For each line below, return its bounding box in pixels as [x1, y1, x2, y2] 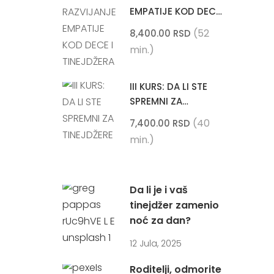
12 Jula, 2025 [130, 237, 182, 250]
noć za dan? [130, 213, 191, 228]
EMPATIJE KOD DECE [130, 4, 221, 18]
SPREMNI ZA [130, 94, 182, 108]
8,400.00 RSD [130, 26, 191, 40]
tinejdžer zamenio [130, 198, 219, 212]
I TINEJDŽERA [130, 19, 188, 32]
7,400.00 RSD [130, 116, 190, 130]
